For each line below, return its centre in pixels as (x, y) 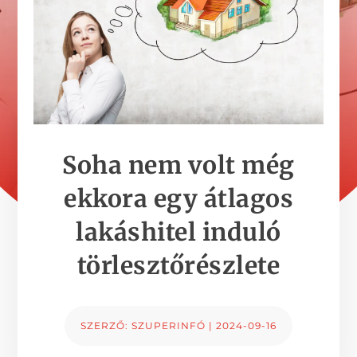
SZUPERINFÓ (169, 326)
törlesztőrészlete (178, 266)
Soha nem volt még (178, 165)
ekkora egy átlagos (178, 199)
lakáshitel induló (178, 232)
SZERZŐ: (106, 326)
